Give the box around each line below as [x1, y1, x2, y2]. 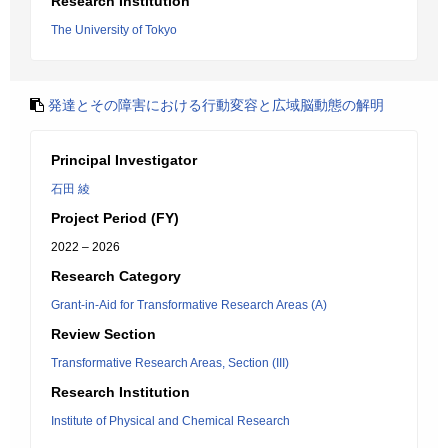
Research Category [51, 268, 181, 284]
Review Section [51, 326, 156, 342]
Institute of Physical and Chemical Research [51, 414, 290, 428]
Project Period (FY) [51, 210, 179, 226]
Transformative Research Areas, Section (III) [51, 356, 289, 370]
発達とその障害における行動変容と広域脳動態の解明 [48, 97, 384, 113]
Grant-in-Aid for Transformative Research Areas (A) [51, 298, 327, 312]
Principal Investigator [51, 152, 197, 168]
